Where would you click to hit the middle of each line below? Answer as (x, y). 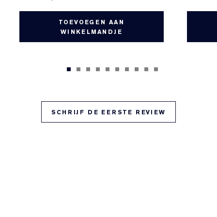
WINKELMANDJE (92, 32)
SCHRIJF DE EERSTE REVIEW (108, 113)
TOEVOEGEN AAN (91, 23)
